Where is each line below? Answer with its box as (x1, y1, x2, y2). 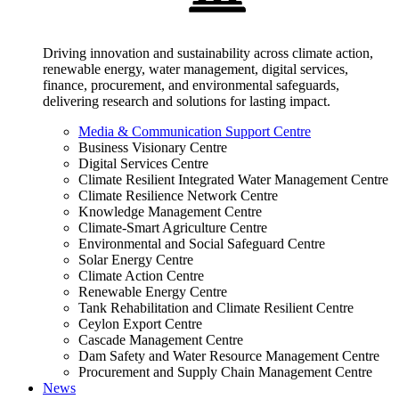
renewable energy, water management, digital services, (43, 61, 348, 77)
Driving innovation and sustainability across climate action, (43, 45, 373, 61)
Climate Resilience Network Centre (78, 188, 278, 204)
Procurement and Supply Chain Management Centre (78, 364, 372, 380)
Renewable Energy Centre (78, 284, 227, 300)
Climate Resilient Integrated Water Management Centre (78, 172, 388, 188)
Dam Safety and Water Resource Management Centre (78, 348, 379, 364)
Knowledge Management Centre (78, 204, 262, 220)
